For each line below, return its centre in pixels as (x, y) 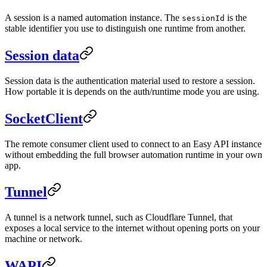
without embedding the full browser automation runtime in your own (133, 154)
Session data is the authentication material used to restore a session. (130, 80)
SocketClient (44, 118)
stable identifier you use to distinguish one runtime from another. (125, 28)
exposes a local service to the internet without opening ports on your (132, 228)
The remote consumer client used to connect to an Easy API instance (133, 144)
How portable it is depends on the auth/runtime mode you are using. (132, 91)
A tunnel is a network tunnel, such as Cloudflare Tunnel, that (119, 218)
